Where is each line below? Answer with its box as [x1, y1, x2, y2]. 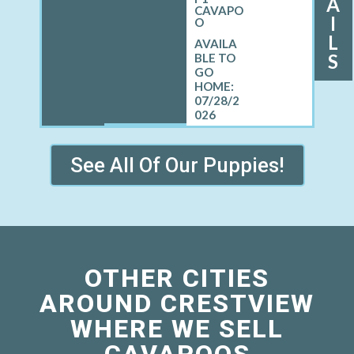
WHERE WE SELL [70, 314, 284, 345]
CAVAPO [194, 3, 244, 18]
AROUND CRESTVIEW [40, 288, 314, 319]
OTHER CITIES [85, 263, 269, 294]
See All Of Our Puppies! [70, 153, 284, 178]
